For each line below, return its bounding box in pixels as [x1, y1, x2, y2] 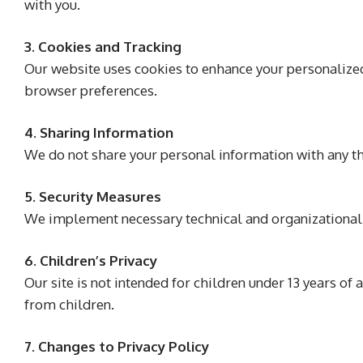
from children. [24, 296, 114, 313]
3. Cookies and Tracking [24, 38, 181, 55]
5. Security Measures [24, 188, 161, 205]
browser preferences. [24, 82, 157, 99]
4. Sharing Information [24, 124, 173, 141]
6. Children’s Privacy [24, 252, 157, 269]
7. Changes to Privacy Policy [24, 338, 209, 355]
